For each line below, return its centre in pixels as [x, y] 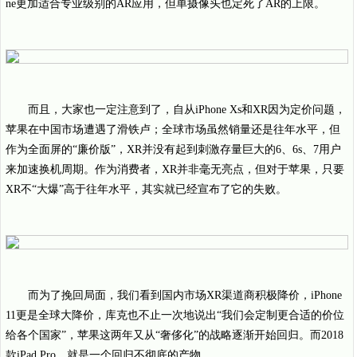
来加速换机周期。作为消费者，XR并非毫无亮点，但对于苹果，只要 [175, 169]
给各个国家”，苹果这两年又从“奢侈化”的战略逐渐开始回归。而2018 [175, 335]
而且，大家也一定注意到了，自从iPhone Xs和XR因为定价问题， [187, 110]
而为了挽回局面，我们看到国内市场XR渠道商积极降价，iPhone [185, 295]
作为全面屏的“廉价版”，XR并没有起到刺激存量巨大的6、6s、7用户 [173, 149]
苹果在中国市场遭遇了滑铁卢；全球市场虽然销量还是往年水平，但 [173, 129]
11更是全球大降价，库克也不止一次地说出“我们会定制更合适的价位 [175, 315]
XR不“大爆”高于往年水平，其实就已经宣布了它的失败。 [146, 189]
